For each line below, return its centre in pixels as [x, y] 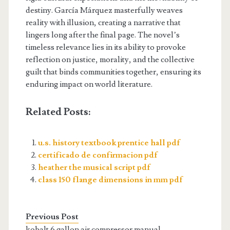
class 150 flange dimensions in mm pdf [110, 180]
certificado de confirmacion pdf [98, 155]
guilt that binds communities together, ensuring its [113, 72]
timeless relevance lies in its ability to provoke [106, 47]
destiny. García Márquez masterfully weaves [104, 10]
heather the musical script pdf [94, 167]
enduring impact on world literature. [89, 84]
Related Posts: [58, 112]
